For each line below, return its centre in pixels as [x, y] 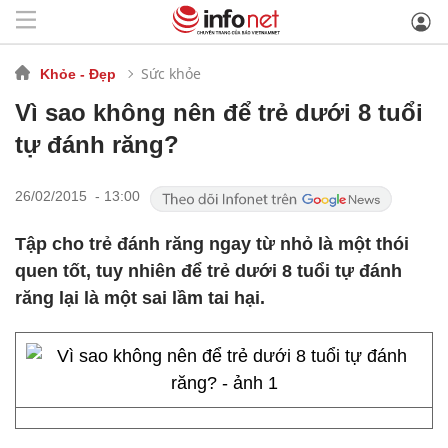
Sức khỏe [171, 73]
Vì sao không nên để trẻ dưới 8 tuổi [219, 112]
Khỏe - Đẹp [78, 73]
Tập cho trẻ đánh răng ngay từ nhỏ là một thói [212, 244]
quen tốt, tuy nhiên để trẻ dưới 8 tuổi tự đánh [208, 271]
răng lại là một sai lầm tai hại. [140, 298]
